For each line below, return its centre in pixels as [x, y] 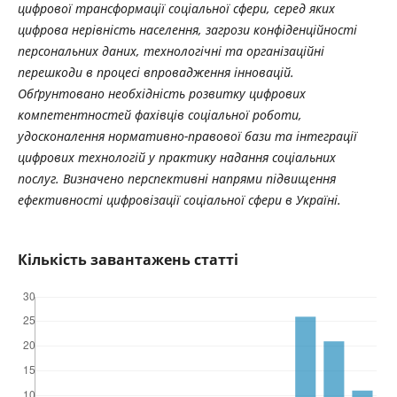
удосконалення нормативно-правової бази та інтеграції [187, 136]
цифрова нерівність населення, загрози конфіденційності [187, 29]
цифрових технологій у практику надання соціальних [176, 157]
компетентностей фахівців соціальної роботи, [160, 114]
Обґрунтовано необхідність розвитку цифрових [161, 93]
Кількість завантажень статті [128, 259]
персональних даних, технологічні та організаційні [171, 51]
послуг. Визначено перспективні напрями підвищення [176, 178]
